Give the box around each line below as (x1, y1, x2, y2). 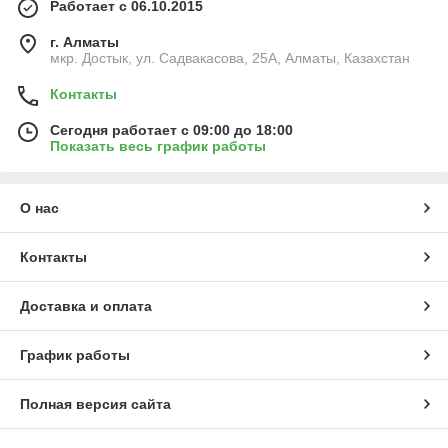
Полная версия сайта (20, 396, 171, 412)
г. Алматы (50, 34, 119, 50)
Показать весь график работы (50, 138, 266, 154)
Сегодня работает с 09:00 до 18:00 (50, 122, 293, 138)
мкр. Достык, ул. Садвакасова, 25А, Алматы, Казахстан (50, 50, 410, 66)
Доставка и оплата (20, 298, 152, 314)
